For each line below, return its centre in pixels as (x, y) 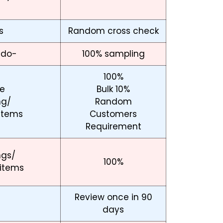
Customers (113, 114)
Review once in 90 (113, 197)
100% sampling (113, 54)
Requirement (113, 127)
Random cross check (113, 31)
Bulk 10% (113, 89)
